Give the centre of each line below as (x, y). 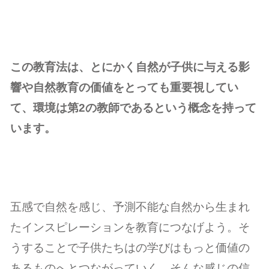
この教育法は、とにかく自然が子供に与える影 (130, 67)
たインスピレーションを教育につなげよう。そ (130, 227)
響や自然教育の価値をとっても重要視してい (125, 87)
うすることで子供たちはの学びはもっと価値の (130, 248)
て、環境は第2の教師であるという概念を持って (134, 108)
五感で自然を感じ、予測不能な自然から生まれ (130, 207)
